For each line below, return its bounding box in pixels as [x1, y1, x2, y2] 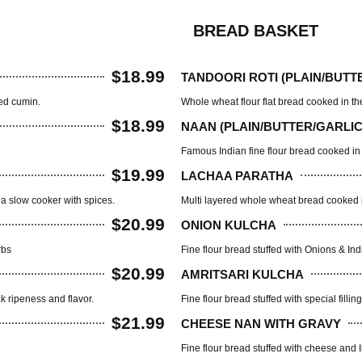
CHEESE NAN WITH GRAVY [181, 316, 341, 330]
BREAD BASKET [193, 22, 318, 40]
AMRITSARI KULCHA [181, 267, 304, 281]
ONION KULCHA [181, 217, 276, 232]
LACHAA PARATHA [181, 168, 293, 183]
